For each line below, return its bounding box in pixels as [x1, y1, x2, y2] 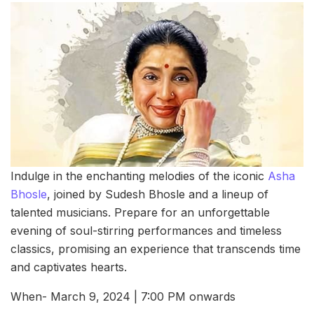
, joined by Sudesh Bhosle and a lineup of [47, 186, 268, 201]
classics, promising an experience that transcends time [11, 241, 301, 256]
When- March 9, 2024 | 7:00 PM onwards [11, 289, 235, 303]
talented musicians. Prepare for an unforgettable [11, 205, 270, 219]
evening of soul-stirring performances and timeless [11, 223, 282, 238]
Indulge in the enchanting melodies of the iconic [11, 168, 268, 183]
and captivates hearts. [11, 259, 127, 274]
